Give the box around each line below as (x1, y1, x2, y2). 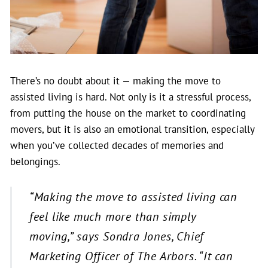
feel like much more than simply (29, 209, 196, 224)
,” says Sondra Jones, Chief (67, 229, 205, 244)
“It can (199, 248, 233, 264)
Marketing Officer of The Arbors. (29, 248, 199, 264)
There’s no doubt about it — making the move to (10, 74, 221, 87)
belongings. (10, 155, 60, 168)
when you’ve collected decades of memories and (10, 139, 224, 152)
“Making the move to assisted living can (29, 189, 237, 205)
